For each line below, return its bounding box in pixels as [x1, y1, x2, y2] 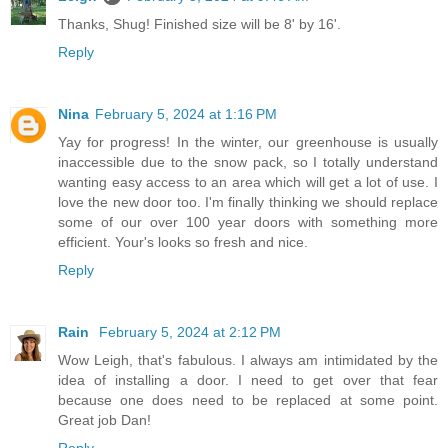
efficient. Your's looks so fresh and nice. [58, 233, 308, 250]
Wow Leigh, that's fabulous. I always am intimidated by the [58, 351, 438, 368]
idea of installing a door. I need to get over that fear [58, 371, 438, 388]
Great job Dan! [58, 411, 151, 428]
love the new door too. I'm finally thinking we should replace [58, 193, 438, 210]
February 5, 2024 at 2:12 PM [99, 323, 281, 340]
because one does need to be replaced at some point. [58, 391, 438, 408]
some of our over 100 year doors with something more [58, 213, 438, 230]
